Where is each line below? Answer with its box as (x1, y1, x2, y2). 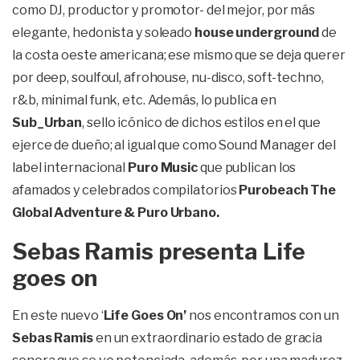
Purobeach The (239, 182, 337, 198)
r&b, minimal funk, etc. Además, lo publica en (12, 92, 276, 108)
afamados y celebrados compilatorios (12, 182, 239, 198)
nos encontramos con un (186, 308, 339, 323)
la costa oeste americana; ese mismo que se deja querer (12, 47, 346, 63)
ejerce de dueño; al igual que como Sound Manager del (12, 137, 336, 153)
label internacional (12, 160, 128, 175)
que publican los (198, 160, 297, 175)
